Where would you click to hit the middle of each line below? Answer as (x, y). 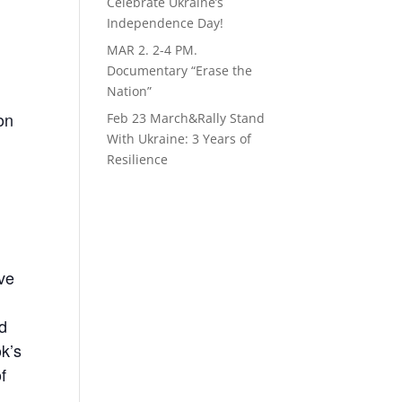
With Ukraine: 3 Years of (179, 139)
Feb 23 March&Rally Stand (186, 118)
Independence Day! (166, 23)
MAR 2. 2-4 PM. (153, 50)
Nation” (130, 91)
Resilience (138, 159)
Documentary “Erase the (180, 70)
